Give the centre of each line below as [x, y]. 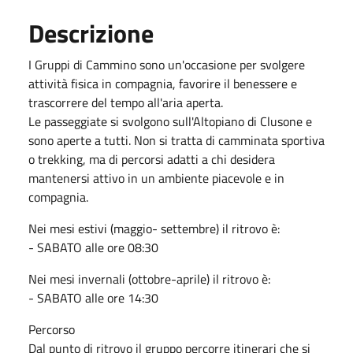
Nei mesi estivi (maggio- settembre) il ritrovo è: [154, 228]
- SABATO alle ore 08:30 [93, 247]
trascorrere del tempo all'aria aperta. [126, 102]
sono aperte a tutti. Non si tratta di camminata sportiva [176, 140]
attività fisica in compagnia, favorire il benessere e [163, 83]
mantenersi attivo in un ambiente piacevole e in [156, 178]
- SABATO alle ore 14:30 [93, 297]
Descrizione [91, 33]
